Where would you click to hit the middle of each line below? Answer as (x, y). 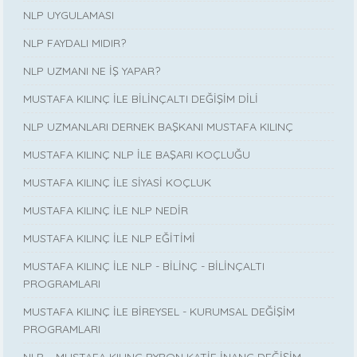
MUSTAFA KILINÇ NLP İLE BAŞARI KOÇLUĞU (137, 154)
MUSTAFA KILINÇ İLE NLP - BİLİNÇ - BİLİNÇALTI (144, 266)
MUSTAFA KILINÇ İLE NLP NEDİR (106, 210)
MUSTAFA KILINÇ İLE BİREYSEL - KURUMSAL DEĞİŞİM (159, 311)
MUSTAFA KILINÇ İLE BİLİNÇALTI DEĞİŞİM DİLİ (141, 98)
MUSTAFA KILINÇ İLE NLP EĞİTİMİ (110, 238)
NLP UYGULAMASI (69, 15)
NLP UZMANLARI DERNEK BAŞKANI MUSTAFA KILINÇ (159, 126)
